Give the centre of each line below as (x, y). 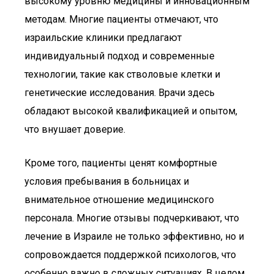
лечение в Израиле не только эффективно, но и (134, 236)
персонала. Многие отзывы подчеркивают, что (132, 218)
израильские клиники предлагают (103, 38)
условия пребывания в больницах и (107, 181)
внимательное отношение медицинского (119, 200)
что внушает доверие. (75, 129)
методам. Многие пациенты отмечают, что (121, 19)
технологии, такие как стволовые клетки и (122, 74)
